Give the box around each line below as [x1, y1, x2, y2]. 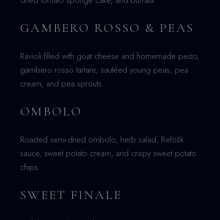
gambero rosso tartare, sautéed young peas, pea [20, 64, 189, 76]
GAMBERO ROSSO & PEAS [20, 20, 194, 35]
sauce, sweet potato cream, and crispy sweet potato [20, 147, 197, 159]
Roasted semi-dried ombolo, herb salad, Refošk [20, 134, 184, 145]
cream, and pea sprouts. [20, 78, 105, 89]
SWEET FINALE [20, 187, 122, 202]
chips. [20, 161, 41, 173]
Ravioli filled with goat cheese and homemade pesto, [20, 50, 200, 62]
